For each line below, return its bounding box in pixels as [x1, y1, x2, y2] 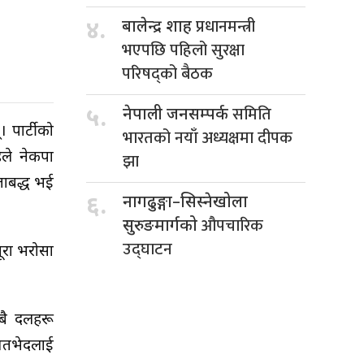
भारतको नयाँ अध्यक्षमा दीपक [123, 123, 292, 152]
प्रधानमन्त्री [196, 12, 255, 41]
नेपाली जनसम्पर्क [123, 104, 232, 126]
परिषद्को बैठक [122, 59, 213, 88]
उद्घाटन [123, 235, 172, 263]
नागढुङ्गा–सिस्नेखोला [123, 192, 248, 214]
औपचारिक [201, 211, 263, 240]
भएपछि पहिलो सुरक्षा [122, 36, 245, 64]
